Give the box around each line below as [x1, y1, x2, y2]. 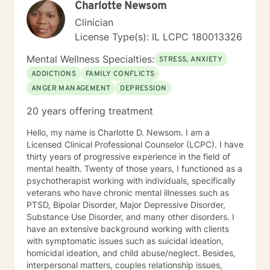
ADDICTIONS [31, 69, 76, 79]
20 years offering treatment [27, 105, 153, 117]
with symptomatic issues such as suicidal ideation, [27, 236, 224, 246]
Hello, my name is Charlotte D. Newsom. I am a [27, 127, 186, 137]
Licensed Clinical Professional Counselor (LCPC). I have [27, 139, 219, 149]
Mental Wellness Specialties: [27, 53, 154, 65]
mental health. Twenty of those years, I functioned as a [27, 163, 84, 174]
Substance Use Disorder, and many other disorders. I [27, 212, 232, 222]
